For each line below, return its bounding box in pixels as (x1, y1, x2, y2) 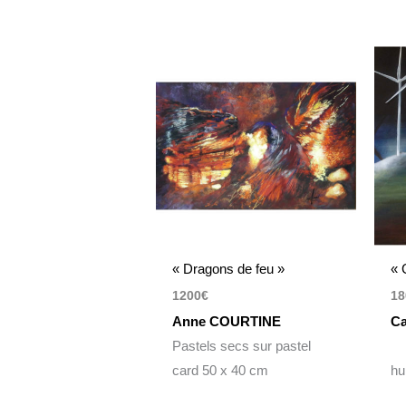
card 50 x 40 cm (172, 362, 269, 379)
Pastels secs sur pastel (172, 338, 312, 354)
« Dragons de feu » (172, 261, 285, 277)
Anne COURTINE (172, 314, 282, 330)
